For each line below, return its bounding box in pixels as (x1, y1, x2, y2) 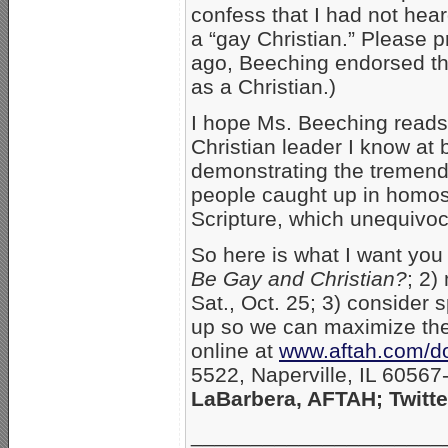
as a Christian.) (191, 75, 336, 99)
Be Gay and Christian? (191, 267, 407, 291)
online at (191, 339, 279, 363)
